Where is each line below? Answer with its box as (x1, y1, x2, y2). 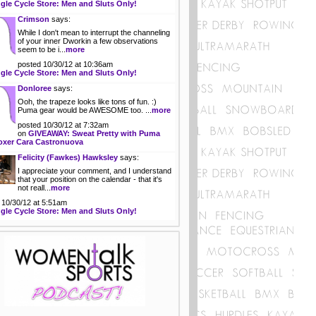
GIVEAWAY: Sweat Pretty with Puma (28, 129, 160, 138)
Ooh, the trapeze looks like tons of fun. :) (18, 97, 157, 107)
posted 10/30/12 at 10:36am (18, 60, 113, 69)
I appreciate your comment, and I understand (18, 166, 171, 176)
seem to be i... (18, 45, 66, 54)
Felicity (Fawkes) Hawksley (18, 153, 118, 162)
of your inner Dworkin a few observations (18, 37, 158, 46)
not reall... (18, 183, 51, 193)
